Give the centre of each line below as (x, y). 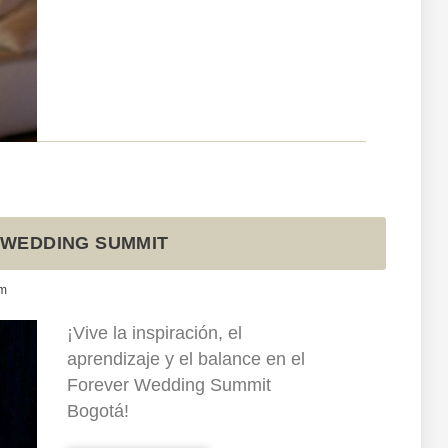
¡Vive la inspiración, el (154, 333)
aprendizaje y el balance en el (185, 359)
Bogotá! (97, 411)
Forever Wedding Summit (168, 385)
